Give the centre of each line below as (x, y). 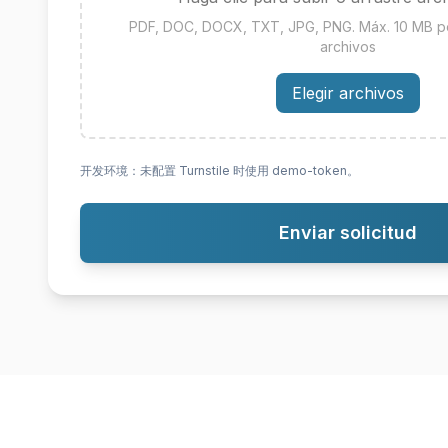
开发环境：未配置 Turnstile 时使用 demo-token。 (219, 170)
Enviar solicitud (348, 232)
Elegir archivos (348, 93)
